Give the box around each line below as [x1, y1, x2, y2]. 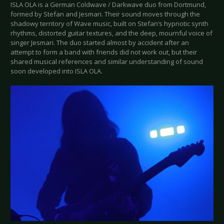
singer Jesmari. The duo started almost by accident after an [10, 38, 189, 47]
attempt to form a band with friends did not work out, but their [10, 47, 197, 57]
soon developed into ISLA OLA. [10, 66, 102, 76]
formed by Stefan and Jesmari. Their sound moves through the [10, 9, 200, 19]
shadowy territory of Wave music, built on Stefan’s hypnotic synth [10, 19, 208, 28]
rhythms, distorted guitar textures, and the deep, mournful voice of [10, 28, 212, 38]
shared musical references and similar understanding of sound [10, 57, 203, 66]
